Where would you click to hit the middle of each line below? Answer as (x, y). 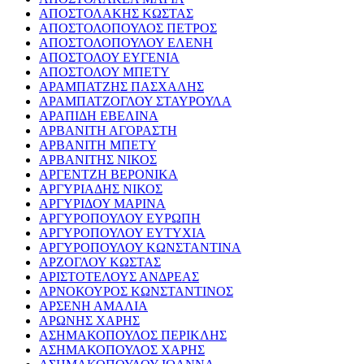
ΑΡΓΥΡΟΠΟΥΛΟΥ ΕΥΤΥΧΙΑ (122, 233)
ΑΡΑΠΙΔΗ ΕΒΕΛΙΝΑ (99, 116)
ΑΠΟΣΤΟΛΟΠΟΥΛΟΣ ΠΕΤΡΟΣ (128, 28)
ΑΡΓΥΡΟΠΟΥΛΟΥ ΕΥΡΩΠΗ (120, 219)
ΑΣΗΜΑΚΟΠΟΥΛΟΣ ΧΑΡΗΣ (122, 350)
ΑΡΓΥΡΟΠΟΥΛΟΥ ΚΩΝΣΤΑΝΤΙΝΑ (140, 248)
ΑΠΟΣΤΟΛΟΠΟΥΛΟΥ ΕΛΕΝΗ (126, 43)
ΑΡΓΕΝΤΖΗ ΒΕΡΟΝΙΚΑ (108, 175)
